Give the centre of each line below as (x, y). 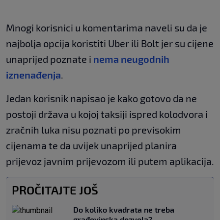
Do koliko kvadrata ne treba (124, 210)
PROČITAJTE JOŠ (55, 190)
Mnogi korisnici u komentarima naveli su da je (107, 28)
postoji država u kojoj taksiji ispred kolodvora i (107, 114)
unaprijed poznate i (50, 59)
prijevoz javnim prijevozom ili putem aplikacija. (110, 161)
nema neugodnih (131, 59)
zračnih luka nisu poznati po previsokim (94, 130)
